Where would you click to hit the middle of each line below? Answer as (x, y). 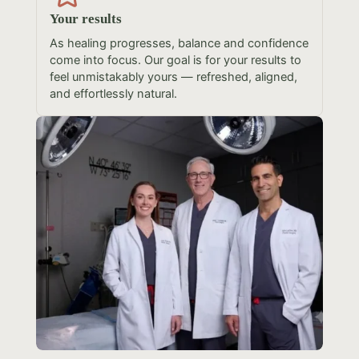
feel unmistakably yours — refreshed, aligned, (173, 77)
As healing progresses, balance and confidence (179, 44)
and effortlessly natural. (113, 94)
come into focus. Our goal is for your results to (175, 61)
